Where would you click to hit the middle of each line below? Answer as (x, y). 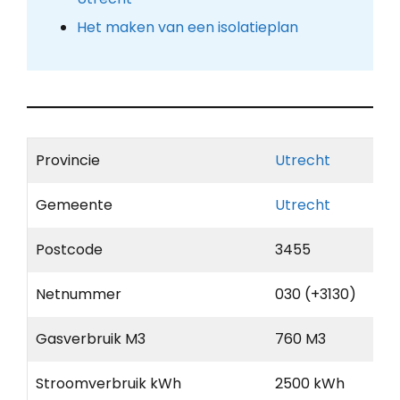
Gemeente (74, 205)
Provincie (68, 161)
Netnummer (79, 295)
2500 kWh (310, 384)
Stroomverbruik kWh (108, 384)
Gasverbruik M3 (91, 339)
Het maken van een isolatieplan (187, 28)
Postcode (69, 250)
